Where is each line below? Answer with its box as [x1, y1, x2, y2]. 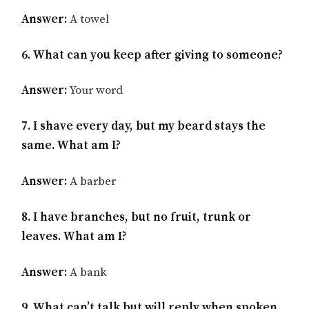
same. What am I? [21, 138, 121, 154]
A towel [67, 11, 110, 27]
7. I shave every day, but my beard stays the [21, 119, 266, 134]
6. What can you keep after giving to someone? [21, 47, 283, 63]
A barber [67, 174, 117, 190]
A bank [67, 264, 108, 280]
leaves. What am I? [21, 228, 128, 244]
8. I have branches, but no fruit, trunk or [21, 209, 252, 225]
